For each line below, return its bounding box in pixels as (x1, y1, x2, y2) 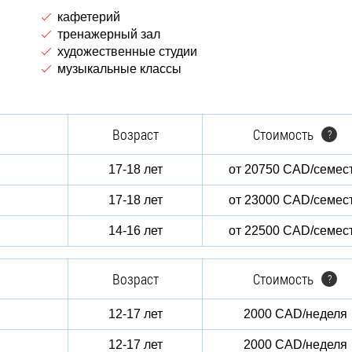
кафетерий (57, 10, 120, 24)
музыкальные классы (57, 62, 181, 75)
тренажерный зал (57, 27, 160, 41)
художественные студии (57, 45, 197, 58)
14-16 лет (108, 224, 163, 237)
